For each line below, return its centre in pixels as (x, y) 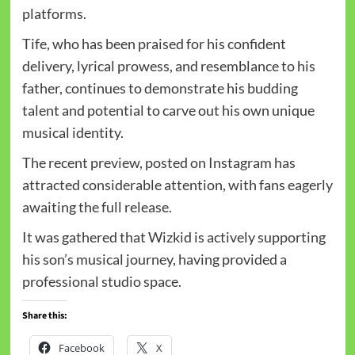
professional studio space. (101, 282)
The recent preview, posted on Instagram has (158, 163)
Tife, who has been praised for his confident (154, 44)
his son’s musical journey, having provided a (154, 260)
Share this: (44, 316)
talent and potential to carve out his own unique (168, 111)
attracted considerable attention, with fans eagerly (177, 185)
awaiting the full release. (97, 207)
